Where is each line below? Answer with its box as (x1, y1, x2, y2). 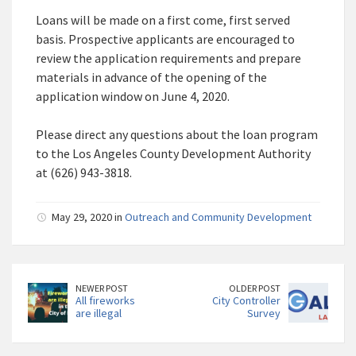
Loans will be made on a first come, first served (36, 12, 290, 29)
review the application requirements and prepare (36, 50, 301, 67)
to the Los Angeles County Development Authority (36, 145, 311, 162)
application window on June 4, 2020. (36, 88, 230, 105)
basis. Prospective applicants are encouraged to (36, 31, 295, 48)
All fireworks (75, 293, 135, 308)
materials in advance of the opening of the (36, 69, 267, 86)
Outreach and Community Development (125, 210, 311, 225)
